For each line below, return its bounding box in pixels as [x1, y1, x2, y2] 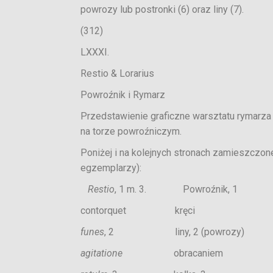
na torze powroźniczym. [80, 126, 182, 137]
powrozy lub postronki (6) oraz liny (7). [80, 4, 244, 15]
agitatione [80, 247, 122, 259]
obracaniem [122, 247, 223, 259]
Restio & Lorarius [80, 68, 154, 79]
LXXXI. [80, 46, 109, 58]
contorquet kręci [80, 205, 195, 216]
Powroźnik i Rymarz [80, 89, 165, 101]
